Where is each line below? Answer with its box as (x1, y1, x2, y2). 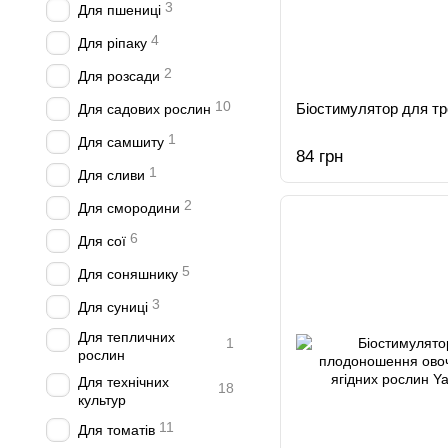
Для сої (78, 233, 126, 249)
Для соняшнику (78, 266, 178, 282)
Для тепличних (78, 329, 175, 345)
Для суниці (78, 299, 148, 315)
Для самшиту (78, 134, 164, 150)
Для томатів (78, 422, 155, 438)
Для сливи (78, 167, 145, 183)
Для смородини (78, 200, 180, 216)
